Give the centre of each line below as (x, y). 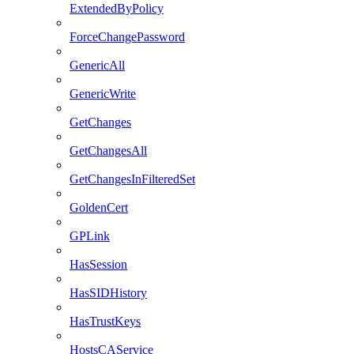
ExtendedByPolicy (117, 9)
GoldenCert (99, 208)
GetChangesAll (108, 151)
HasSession (98, 265)
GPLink (90, 236)
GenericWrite (103, 94)
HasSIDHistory (108, 293)
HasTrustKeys (105, 322)
